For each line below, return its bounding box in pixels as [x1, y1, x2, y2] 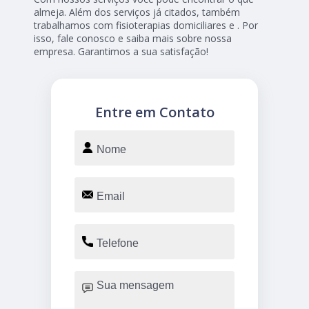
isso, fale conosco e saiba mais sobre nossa [34, 31, 232, 45]
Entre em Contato [94, 102, 215, 121]
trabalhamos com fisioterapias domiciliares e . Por [34, 18, 259, 32]
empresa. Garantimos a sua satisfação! [34, 44, 209, 58]
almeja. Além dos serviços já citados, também [34, 5, 241, 19]
